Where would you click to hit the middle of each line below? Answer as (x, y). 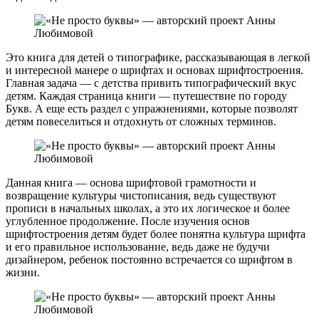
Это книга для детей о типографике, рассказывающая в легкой (158, 58)
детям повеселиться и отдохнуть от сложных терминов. (141, 122)
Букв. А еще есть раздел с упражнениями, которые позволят (152, 109)
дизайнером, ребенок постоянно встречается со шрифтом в (149, 260)
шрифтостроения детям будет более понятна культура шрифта (156, 234)
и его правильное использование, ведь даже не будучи (138, 247)
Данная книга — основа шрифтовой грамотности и (131, 183)
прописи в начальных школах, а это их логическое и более (148, 209)
